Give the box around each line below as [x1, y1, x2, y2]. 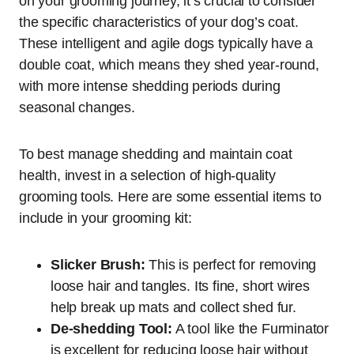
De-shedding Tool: [51, 320, 172, 337]
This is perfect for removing [145, 256, 317, 273]
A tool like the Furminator [171, 320, 330, 337]
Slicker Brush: [51, 256, 145, 273]
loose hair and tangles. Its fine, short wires [51, 277, 310, 294]
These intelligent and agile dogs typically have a [19, 35, 314, 51]
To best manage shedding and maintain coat [19, 145, 292, 162]
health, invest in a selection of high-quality [19, 167, 276, 183]
